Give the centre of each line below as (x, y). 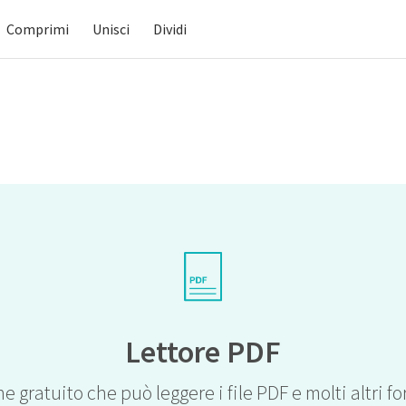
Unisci (111, 29)
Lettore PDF (203, 352)
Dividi (170, 29)
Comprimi (38, 29)
